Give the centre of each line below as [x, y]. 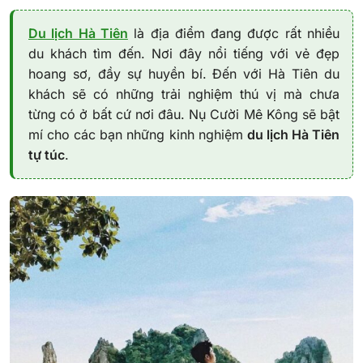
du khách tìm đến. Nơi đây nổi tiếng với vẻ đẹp [184, 54]
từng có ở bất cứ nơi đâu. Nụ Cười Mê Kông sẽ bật [184, 115]
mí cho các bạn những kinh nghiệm [138, 135]
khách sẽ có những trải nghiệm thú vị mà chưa [184, 94]
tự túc [47, 155]
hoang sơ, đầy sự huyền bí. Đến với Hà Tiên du [184, 74]
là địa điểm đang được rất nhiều [234, 34]
